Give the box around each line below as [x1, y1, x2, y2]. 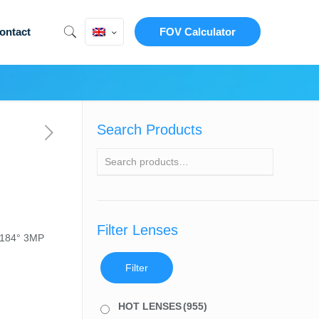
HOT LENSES [117, 300, 182, 312]
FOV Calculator [159, 26, 236, 38]
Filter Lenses [96, 222, 178, 238]
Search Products [96, 122, 202, 137]
